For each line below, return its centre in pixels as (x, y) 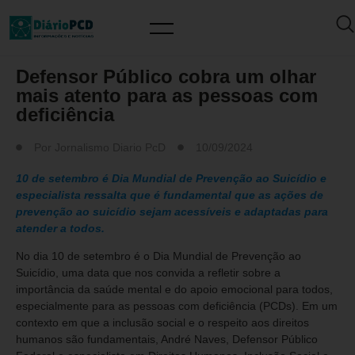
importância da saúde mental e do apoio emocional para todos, (174, 290)
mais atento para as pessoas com (167, 95)
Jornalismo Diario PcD (110, 147)
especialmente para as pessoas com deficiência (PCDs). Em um (177, 306)
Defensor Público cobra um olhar (166, 76)
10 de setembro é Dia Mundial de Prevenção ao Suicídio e (171, 178)
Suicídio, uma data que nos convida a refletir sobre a (148, 273)
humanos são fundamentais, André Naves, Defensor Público (167, 340)
